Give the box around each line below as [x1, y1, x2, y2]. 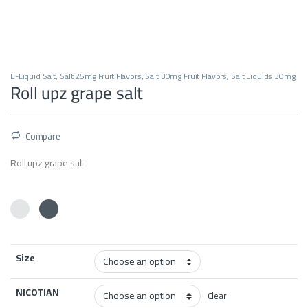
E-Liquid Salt [10, 68, 56, 85]
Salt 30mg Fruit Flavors [145, 68, 228, 85]
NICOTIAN [16, 283, 59, 302]
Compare [25, 127, 60, 144]
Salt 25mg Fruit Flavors [59, 68, 142, 85]
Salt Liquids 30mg [230, 68, 296, 85]
